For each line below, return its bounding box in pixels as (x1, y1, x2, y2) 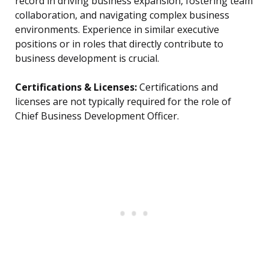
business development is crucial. (15, 52, 159, 65)
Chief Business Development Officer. (15, 109, 179, 123)
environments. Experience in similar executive (15, 23, 219, 37)
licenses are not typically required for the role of (15, 95, 231, 109)
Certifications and (137, 80, 218, 94)
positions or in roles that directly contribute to (15, 37, 223, 51)
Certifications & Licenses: (15, 80, 137, 94)
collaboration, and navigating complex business (15, 8, 229, 22)
